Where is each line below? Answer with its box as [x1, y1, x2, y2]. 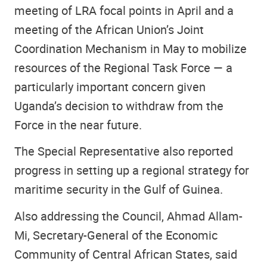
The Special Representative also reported [14, 143, 233, 160]
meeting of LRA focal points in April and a [14, 2, 234, 18]
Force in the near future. [14, 116, 142, 133]
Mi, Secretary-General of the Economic [14, 226, 218, 243]
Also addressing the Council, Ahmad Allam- [14, 207, 243, 224]
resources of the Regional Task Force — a [14, 59, 232, 76]
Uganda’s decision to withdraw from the [14, 97, 223, 114]
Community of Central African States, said [14, 246, 237, 262]
